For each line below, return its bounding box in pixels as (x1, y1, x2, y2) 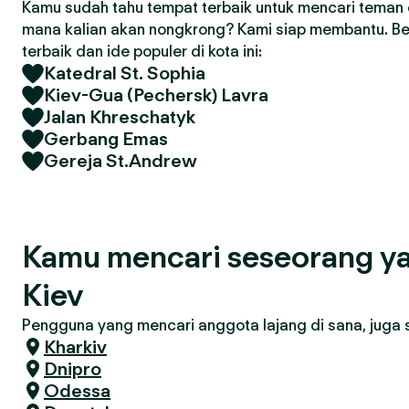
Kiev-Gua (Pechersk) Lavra (44, 84, 268, 106)
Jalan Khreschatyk (44, 106, 195, 128)
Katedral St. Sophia (44, 62, 205, 84)
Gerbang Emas (44, 128, 168, 150)
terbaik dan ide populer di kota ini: (22, 42, 262, 60)
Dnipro (44, 358, 101, 380)
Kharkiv (44, 336, 107, 358)
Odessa (44, 380, 110, 402)
